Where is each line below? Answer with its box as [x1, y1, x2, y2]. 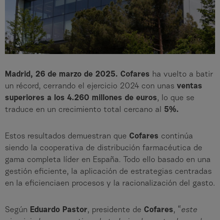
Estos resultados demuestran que [5, 133, 129, 141]
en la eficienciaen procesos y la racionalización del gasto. [5, 180, 215, 188]
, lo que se [157, 94, 194, 103]
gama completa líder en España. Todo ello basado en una [5, 156, 211, 165]
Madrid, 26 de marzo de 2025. [5, 71, 118, 79]
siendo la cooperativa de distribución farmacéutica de [5, 144, 202, 153]
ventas [177, 82, 202, 91]
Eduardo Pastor [30, 206, 87, 215]
